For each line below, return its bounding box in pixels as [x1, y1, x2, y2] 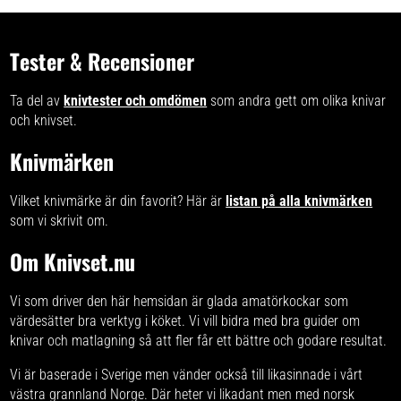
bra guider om [281, 311, 361, 329]
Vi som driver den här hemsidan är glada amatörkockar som [10, 292, 349, 310]
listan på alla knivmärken [226, 192, 373, 209]
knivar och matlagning [10, 331, 136, 349]
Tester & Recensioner [10, 44, 195, 77]
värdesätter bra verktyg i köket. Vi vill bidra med [10, 311, 282, 329]
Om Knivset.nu [10, 244, 136, 277]
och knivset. [10, 111, 78, 129]
